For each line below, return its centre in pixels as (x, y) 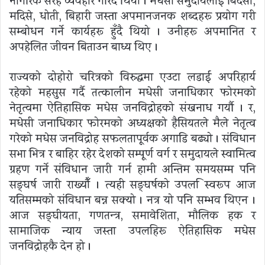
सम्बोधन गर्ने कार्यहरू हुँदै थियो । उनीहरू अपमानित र (132, 32)
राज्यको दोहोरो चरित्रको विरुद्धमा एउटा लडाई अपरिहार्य (132, 77)
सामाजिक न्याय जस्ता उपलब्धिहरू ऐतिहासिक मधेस (132, 231)
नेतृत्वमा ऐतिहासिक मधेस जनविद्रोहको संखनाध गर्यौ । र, (132, 108)
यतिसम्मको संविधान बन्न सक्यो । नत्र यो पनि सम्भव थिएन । (132, 200)
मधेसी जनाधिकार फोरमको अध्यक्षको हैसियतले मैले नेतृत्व (132, 123)
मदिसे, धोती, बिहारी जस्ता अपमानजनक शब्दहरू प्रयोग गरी (132, 16)
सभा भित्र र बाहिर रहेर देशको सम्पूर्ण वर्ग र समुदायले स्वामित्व (132, 154)
